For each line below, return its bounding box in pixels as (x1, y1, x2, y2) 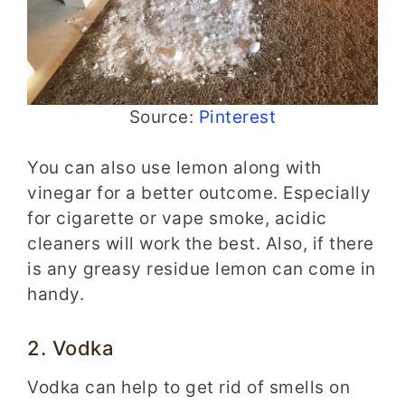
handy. (27, 284, 84, 306)
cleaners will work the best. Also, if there (27, 233, 374, 255)
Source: (128, 106, 199, 127)
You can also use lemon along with (27, 157, 322, 179)
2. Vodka (27, 335, 114, 360)
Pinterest (198, 106, 277, 127)
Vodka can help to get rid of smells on (27, 376, 350, 398)
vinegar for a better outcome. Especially (27, 183, 371, 204)
